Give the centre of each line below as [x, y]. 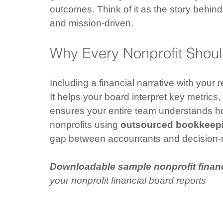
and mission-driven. [92, 23]
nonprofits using [85, 125]
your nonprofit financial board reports [128, 180]
